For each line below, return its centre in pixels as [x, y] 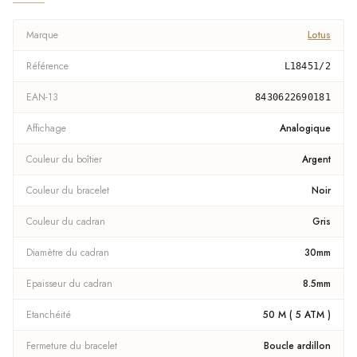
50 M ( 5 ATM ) [297, 315]
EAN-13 [42, 97]
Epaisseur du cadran [69, 284]
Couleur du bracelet [68, 190]
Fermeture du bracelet [72, 346]
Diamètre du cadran [68, 253]
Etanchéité [49, 315]
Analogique [305, 128]
